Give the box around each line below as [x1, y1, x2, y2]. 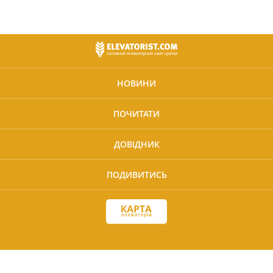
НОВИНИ [117, 77, 156, 90]
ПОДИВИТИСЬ [106, 169, 167, 181]
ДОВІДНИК [113, 138, 160, 151]
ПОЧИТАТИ [113, 108, 160, 120]
